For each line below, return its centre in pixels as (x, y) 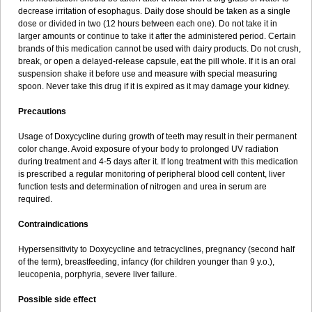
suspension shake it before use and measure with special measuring (148, 74)
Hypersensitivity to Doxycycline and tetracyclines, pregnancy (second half (156, 249)
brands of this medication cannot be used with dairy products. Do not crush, (159, 49)
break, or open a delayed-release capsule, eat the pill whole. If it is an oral (157, 61)
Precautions (42, 111)
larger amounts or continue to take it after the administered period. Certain (157, 36)
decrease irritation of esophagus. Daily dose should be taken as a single (154, 11)
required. (35, 199)
